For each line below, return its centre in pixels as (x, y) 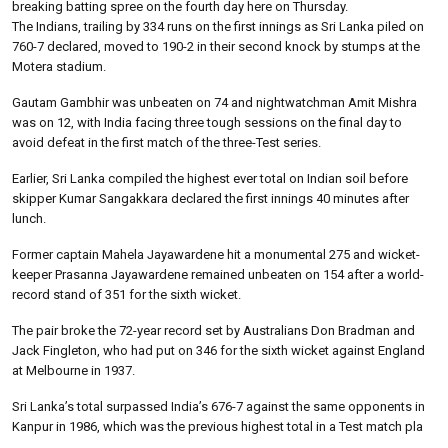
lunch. (29, 218)
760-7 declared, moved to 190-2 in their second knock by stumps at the (216, 46)
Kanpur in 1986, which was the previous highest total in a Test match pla (217, 426)
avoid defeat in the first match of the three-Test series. (166, 142)
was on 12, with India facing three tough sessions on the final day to (207, 122)
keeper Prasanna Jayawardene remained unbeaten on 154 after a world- (218, 274)
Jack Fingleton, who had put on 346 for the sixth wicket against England (218, 350)
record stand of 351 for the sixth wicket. (126, 294)
